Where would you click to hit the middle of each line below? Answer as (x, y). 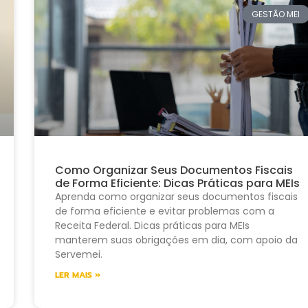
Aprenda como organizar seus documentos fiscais (176, 196)
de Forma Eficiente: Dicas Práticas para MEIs (177, 183)
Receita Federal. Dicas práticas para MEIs (152, 225)
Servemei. (78, 254)
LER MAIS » (77, 275)
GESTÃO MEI (276, 14)
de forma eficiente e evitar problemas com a (164, 211)
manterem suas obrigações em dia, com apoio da (176, 240)
